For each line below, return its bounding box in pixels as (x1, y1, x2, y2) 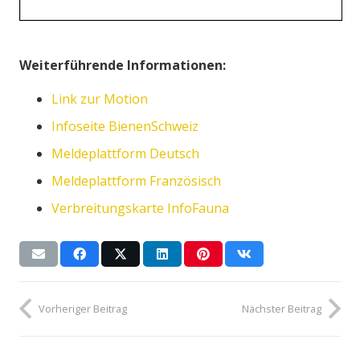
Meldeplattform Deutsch (51, 144, 199, 162)
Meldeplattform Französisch (51, 171, 221, 190)
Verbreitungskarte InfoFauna (51, 198, 229, 217)
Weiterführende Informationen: (19, 55, 226, 74)
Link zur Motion (51, 89, 148, 108)
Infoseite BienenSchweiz (51, 117, 198, 135)
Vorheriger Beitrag (39, 301, 127, 316)
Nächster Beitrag (242, 301, 321, 316)
